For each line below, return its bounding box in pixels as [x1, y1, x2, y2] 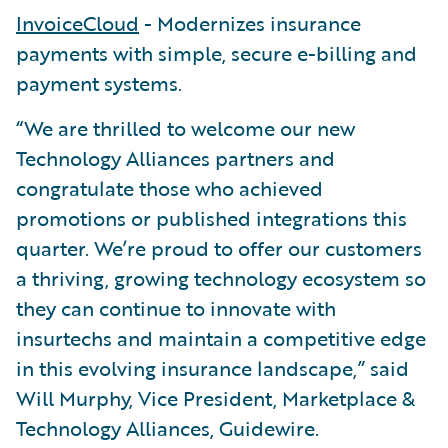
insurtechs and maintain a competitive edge [16, 322, 426, 353]
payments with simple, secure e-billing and [16, 37, 417, 68]
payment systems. [16, 67, 182, 98]
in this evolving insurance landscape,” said [16, 352, 409, 383]
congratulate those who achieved [16, 172, 323, 203]
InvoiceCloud [16, 7, 139, 38]
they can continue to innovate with [16, 292, 336, 323]
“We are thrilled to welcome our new [16, 112, 355, 143]
